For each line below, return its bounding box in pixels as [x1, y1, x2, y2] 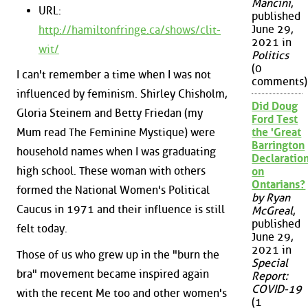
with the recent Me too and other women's [16, 286, 227, 300]
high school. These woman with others [16, 164, 206, 178]
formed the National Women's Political [16, 184, 210, 197]
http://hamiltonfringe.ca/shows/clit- [38, 23, 221, 36]
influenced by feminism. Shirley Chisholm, [16, 87, 227, 101]
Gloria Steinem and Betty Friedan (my [16, 107, 203, 120]
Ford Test [252, 113, 298, 126]
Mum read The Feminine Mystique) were [16, 126, 215, 140]
